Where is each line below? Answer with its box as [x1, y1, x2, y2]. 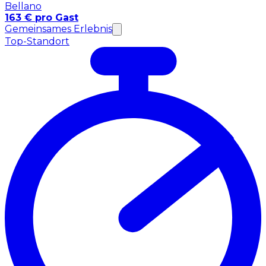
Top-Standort [5, 36, 69, 47]
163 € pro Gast [5, 12, 78, 24]
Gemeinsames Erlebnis [5, 23, 112, 35]
